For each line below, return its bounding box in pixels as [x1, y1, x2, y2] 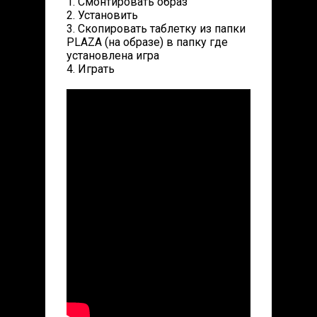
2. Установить [67, 8, 138, 22]
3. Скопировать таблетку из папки [67, 22, 246, 35]
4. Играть [67, 62, 115, 76]
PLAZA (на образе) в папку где [67, 35, 228, 49]
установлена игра [67, 49, 159, 62]
